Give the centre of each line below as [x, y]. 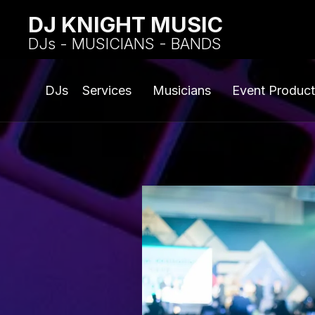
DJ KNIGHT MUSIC [126, 24]
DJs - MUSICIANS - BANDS [125, 44]
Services [107, 90]
